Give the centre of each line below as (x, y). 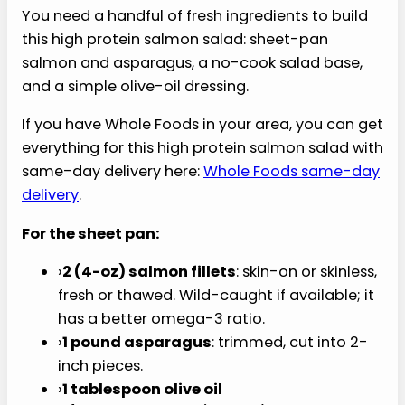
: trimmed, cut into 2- (285, 365)
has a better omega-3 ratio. (161, 334)
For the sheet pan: (91, 250)
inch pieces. (100, 388)
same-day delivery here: (113, 189)
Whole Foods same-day (292, 189)
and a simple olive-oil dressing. (135, 104)
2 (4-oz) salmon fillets (145, 288)
